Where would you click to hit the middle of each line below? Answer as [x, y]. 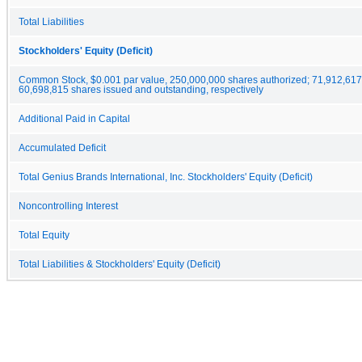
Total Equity [44, 235]
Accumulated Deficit [62, 147]
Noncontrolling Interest [68, 206]
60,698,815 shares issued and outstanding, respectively [141, 89]
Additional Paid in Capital [74, 118]
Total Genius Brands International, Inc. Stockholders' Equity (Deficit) [166, 177]
